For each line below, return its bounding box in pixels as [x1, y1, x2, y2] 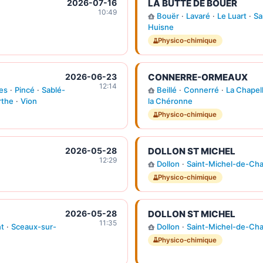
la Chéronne [147, 96, 193, 106]
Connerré [183, 85, 219, 95]
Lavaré [186, 11, 210, 21]
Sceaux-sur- [11, 221, 56, 231]
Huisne [147, 22, 174, 32]
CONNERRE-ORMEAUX [147, 71, 248, 83]
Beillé [156, 85, 177, 95]
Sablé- [41, 85, 65, 95]
